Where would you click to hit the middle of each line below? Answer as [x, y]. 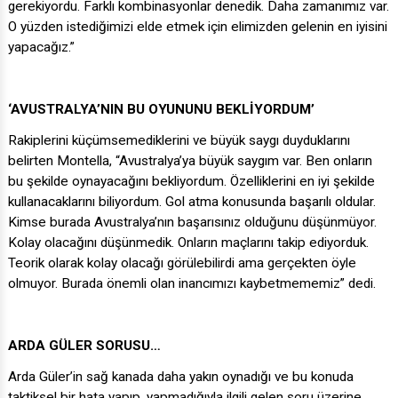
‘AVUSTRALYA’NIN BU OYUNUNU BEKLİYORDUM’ [161, 110]
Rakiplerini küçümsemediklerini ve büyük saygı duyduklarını [179, 141]
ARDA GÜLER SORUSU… [84, 346]
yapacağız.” [41, 48]
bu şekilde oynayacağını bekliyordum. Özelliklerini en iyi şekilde [191, 182]
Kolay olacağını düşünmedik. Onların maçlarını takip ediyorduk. [188, 243]
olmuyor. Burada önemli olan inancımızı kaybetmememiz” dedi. [192, 284]
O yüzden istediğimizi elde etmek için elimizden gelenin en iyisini [198, 27]
